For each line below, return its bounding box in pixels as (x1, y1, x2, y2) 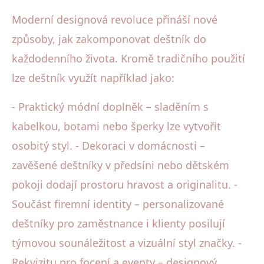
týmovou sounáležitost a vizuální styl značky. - (12, 236, 242, 250)
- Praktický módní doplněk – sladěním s (12, 100, 209, 114)
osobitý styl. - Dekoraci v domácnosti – (12, 138, 205, 153)
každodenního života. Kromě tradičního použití (12, 51, 245, 66)
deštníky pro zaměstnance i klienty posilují (12, 216, 225, 231)
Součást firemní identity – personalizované (12, 197, 224, 212)
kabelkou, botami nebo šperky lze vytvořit (12, 119, 221, 134)
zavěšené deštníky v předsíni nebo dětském (12, 158, 229, 173)
